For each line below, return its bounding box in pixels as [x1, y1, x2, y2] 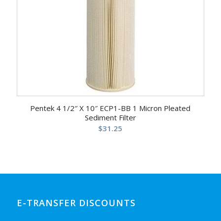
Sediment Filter [84, 112, 136, 122]
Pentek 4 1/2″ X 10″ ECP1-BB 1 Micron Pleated [30, 103, 191, 113]
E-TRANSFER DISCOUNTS [16, 196, 136, 209]
